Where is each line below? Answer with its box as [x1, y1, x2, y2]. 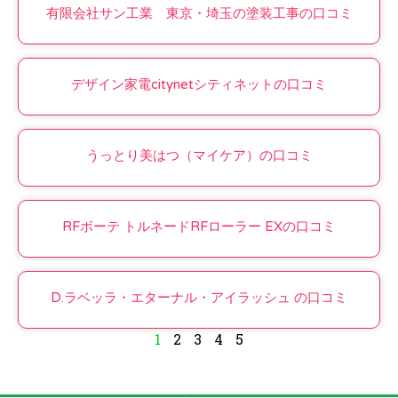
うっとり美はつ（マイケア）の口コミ [85, 147, 313, 164]
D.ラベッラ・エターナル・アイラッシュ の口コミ [51, 290, 347, 306]
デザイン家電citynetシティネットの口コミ [71, 76, 327, 93]
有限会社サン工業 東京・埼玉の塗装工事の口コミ [45, 5, 353, 22]
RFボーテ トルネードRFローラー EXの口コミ [62, 219, 336, 235]
